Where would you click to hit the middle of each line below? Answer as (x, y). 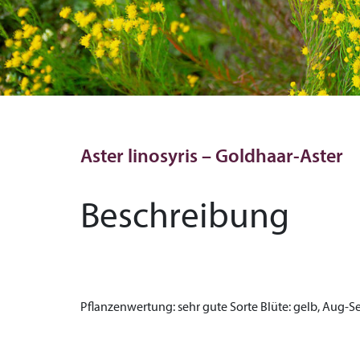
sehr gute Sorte (218, 308)
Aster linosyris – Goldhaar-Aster (212, 157)
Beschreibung (185, 218)
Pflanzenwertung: (128, 308)
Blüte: (276, 308)
